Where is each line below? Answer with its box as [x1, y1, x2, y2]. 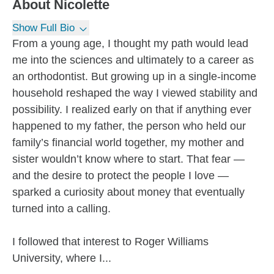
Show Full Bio [12, 22, 75, 34]
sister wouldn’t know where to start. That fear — [12, 153, 245, 165]
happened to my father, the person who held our [12, 120, 246, 132]
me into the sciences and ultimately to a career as [12, 54, 254, 66]
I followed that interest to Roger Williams [12, 235, 209, 248]
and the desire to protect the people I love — [12, 169, 229, 182]
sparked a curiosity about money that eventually [12, 186, 245, 198]
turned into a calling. [12, 202, 111, 215]
